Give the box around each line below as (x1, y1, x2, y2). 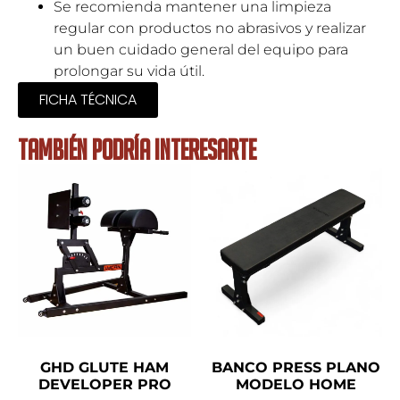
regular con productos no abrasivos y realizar (54, 19, 366, 37)
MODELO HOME (235, 375, 356, 393)
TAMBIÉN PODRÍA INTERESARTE (18, 133, 256, 165)
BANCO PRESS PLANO (211, 358, 380, 376)
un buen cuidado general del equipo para (54, 40, 348, 58)
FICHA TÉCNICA (39, 88, 137, 110)
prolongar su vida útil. (54, 62, 204, 79)
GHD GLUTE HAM (40, 358, 169, 376)
